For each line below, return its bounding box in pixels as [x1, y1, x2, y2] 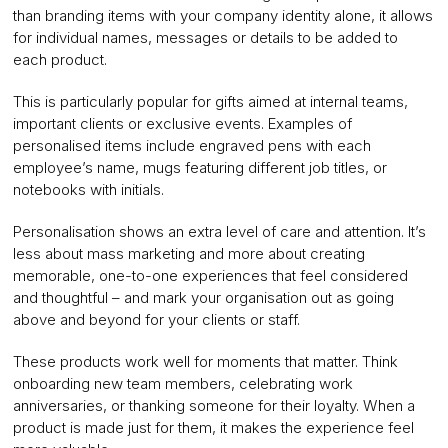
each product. [12, 50, 107, 70]
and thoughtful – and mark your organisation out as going [12, 288, 394, 308]
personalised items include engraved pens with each [12, 136, 371, 156]
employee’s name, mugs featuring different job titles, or [12, 158, 387, 178]
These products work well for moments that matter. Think [12, 352, 398, 372]
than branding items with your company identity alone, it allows [12, 6, 433, 26]
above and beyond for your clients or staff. [12, 310, 300, 330]
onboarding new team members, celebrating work [12, 374, 353, 394]
